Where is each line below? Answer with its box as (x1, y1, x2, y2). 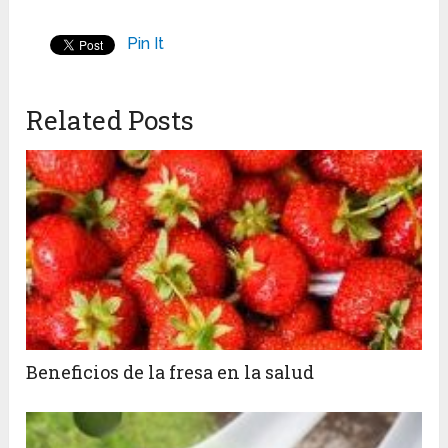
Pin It (127, 34, 165, 54)
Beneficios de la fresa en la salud (26, 360, 315, 385)
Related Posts (26, 103, 195, 138)
